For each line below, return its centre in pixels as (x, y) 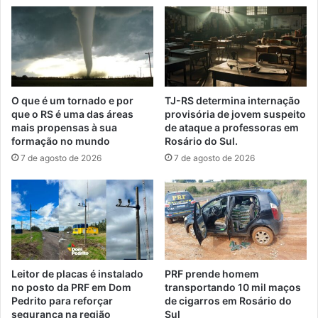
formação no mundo (61, 141)
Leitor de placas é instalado (77, 273)
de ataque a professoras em (232, 128)
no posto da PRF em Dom (71, 287)
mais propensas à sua (64, 128)
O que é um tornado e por (72, 101)
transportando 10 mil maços (233, 287)
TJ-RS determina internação (232, 101)
